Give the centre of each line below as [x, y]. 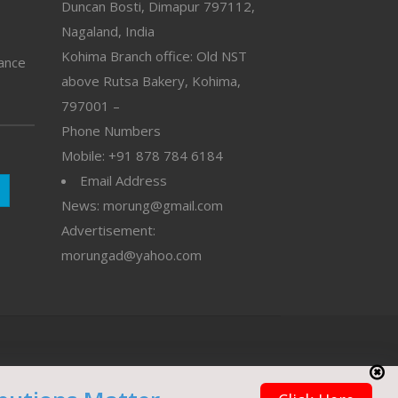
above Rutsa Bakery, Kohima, [151, 81]
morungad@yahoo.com [131, 255]
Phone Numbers [111, 131]
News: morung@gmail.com [142, 206]
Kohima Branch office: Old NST [154, 56]
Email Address [123, 181]
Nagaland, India [107, 32]
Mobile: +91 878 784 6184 [142, 156]
